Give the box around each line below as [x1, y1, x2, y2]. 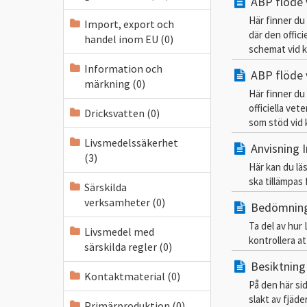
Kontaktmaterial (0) [84, 269, 180, 283]
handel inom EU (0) [84, 32, 173, 46]
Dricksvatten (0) [84, 106, 160, 120]
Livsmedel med [84, 225, 154, 238]
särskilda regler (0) [84, 240, 172, 254]
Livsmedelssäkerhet [84, 136, 178, 149]
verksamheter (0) [84, 195, 165, 209]
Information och [84, 62, 162, 75]
